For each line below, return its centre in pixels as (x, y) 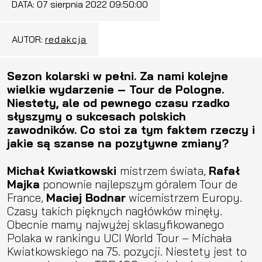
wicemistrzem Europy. (184, 197)
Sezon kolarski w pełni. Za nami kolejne (118, 75)
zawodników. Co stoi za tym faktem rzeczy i (131, 129)
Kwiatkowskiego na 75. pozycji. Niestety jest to (127, 251)
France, (27, 197)
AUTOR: (28, 39)
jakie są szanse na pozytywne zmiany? (118, 143)
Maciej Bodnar (86, 197)
